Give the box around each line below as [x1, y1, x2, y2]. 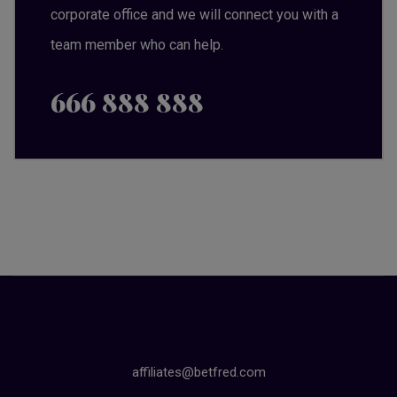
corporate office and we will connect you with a [51, 6, 339, 24]
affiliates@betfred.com [131, 364, 266, 381]
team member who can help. [51, 36, 223, 54]
